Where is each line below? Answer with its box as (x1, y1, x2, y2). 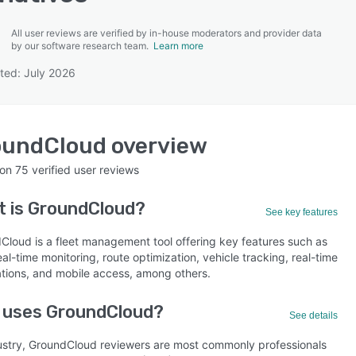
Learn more (153, 40, 203, 52)
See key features (265, 207, 339, 218)
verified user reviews (29, 163, 139, 176)
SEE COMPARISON (128, 72, 220, 85)
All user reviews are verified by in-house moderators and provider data (11, 27, 322, 39)
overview (106, 133, 207, 159)
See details (289, 310, 339, 321)
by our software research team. (11, 40, 153, 52)
